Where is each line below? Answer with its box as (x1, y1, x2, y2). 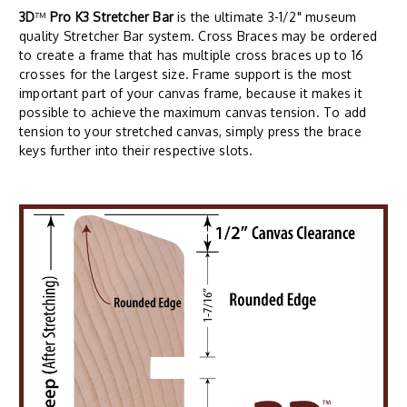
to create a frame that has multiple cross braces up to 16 (19, 47, 363, 64)
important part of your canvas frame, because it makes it (19, 85, 362, 102)
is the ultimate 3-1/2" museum (174, 9, 357, 25)
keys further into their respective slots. (19, 143, 253, 159)
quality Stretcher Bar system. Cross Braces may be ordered (19, 28, 377, 45)
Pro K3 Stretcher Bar (45, 9, 174, 25)
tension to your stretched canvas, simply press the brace (19, 124, 362, 140)
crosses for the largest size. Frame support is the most (19, 66, 352, 83)
